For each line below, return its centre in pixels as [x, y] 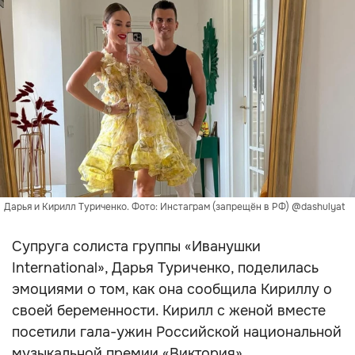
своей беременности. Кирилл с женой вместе [169, 311]
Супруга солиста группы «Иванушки [136, 246]
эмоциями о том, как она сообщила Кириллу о [172, 289]
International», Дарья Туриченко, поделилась [165, 268]
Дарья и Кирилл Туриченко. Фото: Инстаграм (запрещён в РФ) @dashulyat [174, 207]
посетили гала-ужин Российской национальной [177, 332]
